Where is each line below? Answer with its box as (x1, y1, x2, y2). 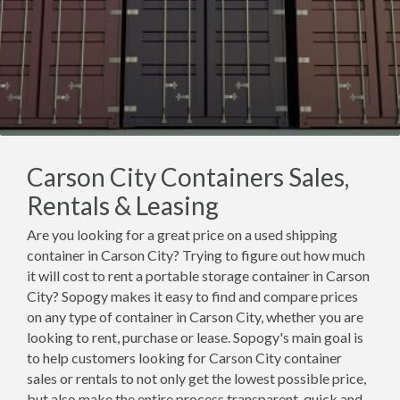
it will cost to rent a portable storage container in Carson (27, 267, 370, 284)
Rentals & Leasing (27, 190, 219, 221)
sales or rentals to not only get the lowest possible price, (27, 370, 366, 387)
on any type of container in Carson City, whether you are (27, 308, 363, 325)
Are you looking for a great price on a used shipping (27, 226, 337, 243)
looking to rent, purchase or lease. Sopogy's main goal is (27, 329, 363, 346)
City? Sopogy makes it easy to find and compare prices (27, 287, 358, 304)
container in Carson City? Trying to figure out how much (27, 246, 365, 263)
